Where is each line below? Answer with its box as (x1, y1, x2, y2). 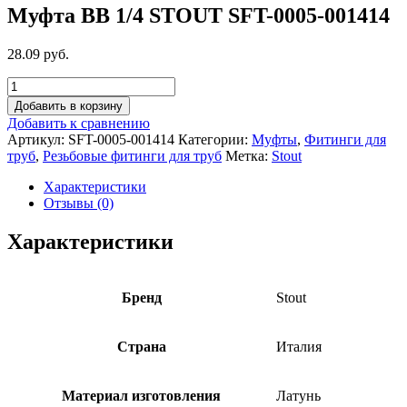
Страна (116, 338, 166, 354)
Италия (276, 338, 322, 354)
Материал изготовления (62, 387, 221, 403)
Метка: (225, 147, 272, 164)
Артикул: (7, 131, 68, 147)
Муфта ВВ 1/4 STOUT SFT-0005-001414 (7, 3, 390, 27)
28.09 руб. (7, 45, 69, 62)
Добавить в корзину (15, 98, 123, 113)
